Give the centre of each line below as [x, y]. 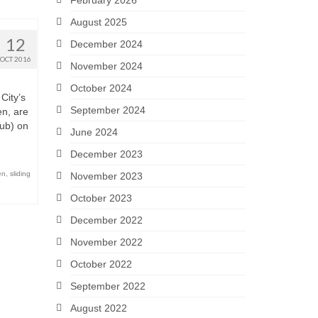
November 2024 [106, 66]
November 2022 [106, 242]
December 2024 [106, 44]
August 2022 [98, 308]
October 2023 [101, 198]
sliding [20, 174]
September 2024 [108, 110]
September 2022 [108, 286]
